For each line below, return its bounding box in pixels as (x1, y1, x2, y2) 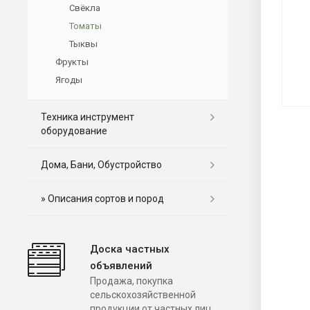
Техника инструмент (41, 111, 134, 122)
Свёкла (69, 2, 100, 13)
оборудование (41, 125, 107, 136)
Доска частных (90, 242, 170, 255)
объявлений (90, 259, 152, 272)
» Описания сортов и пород (41, 192, 164, 204)
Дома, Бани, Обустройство (41, 158, 162, 170)
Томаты (69, 20, 102, 31)
